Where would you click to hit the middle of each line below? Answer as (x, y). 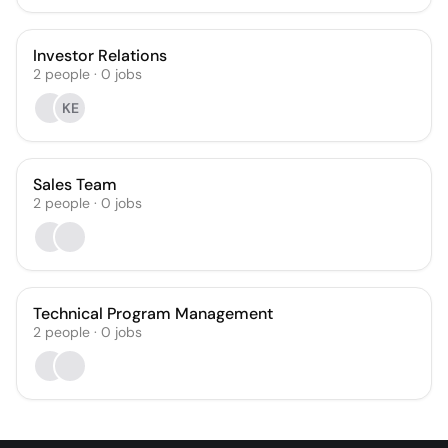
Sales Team (75, 184)
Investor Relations (100, 55)
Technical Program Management (153, 313)
